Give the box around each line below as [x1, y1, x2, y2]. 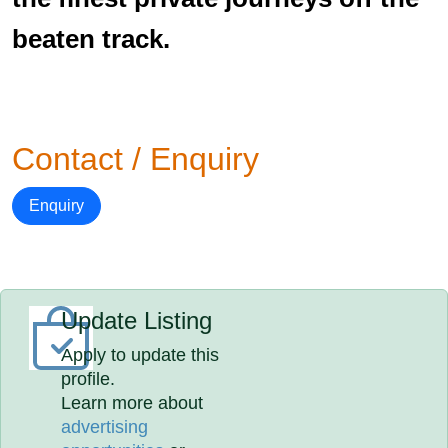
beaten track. [12, 24, 170, 54]
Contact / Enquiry [12, 141, 259, 177]
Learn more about [61, 393, 204, 413]
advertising [61, 417, 149, 437]
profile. [61, 369, 116, 389]
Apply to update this [61, 345, 220, 365]
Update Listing [61, 307, 213, 334]
